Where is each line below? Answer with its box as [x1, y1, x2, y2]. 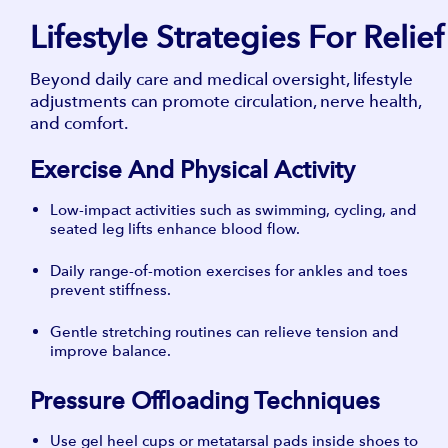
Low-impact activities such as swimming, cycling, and [50, 200, 417, 219]
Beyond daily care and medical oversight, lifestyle [30, 69, 413, 89]
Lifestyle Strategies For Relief [30, 19, 444, 56]
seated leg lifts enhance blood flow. [50, 219, 300, 238]
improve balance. [50, 341, 171, 360]
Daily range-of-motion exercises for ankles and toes [50, 261, 408, 280]
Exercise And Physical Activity [30, 155, 355, 184]
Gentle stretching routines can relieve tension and [50, 322, 399, 341]
